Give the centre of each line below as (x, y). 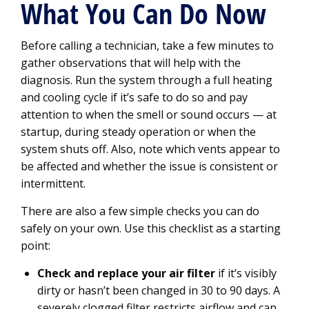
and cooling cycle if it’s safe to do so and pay (134, 97)
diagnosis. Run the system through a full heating (147, 80)
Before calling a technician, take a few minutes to (147, 46)
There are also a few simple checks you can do (140, 211)
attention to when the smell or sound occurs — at (149, 114)
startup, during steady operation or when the (138, 132)
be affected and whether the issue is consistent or (149, 166)
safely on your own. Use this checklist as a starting (151, 228)
